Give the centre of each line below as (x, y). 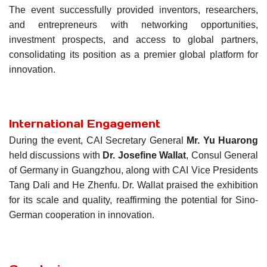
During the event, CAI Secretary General (98, 141)
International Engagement (85, 124)
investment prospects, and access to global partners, (133, 40)
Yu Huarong (230, 141)
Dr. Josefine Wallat (145, 156)
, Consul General (222, 156)
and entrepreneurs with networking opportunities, (133, 25)
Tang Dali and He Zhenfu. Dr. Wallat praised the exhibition (133, 185)
